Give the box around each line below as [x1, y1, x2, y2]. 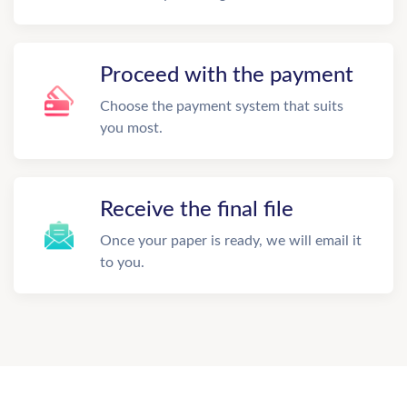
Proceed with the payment [100, 65, 353, 86]
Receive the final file [100, 199, 293, 221]
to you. [100, 255, 144, 270]
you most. [100, 121, 163, 135]
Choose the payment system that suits [100, 99, 343, 114]
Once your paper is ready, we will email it [100, 233, 362, 248]
